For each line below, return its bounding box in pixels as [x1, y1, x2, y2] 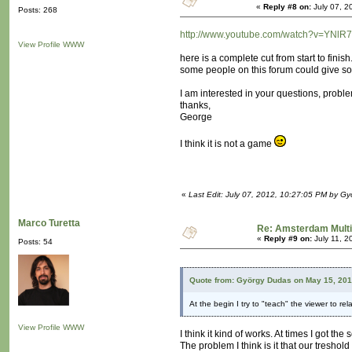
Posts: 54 [18, 237, 53, 247]
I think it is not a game [180, 138, 274, 150]
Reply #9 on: [264, 234, 312, 244]
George [180, 112, 212, 123]
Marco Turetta [18, 218, 80, 229]
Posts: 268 [18, 5, 57, 15]
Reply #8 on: [263, 2, 311, 12]
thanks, [180, 100, 211, 112]
